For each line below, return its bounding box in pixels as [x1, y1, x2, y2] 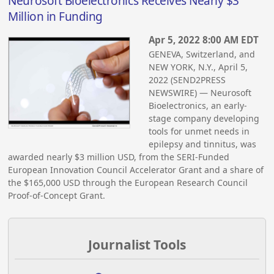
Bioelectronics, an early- [149, 99, 248, 111]
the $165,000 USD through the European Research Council [8, 176, 248, 188]
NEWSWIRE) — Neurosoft [149, 86, 252, 98]
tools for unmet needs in [149, 125, 250, 137]
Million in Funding [8, 9, 103, 25]
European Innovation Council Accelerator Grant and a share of [8, 163, 264, 176]
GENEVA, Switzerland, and [149, 48, 256, 60]
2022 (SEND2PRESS [149, 73, 226, 86]
